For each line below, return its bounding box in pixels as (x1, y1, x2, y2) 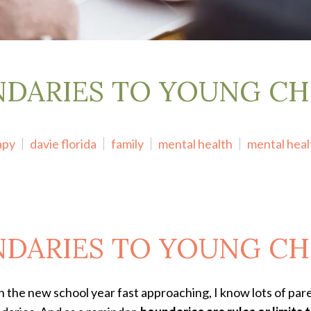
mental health (158, 136, 233, 151)
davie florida (30, 136, 96, 151)
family (111, 136, 144, 151)
